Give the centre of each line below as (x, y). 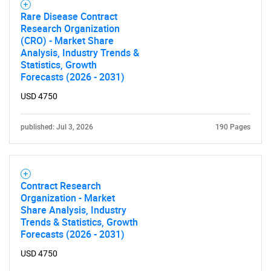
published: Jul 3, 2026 (57, 127)
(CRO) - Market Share (67, 41)
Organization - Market (68, 198)
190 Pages (233, 127)
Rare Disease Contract (69, 16)
